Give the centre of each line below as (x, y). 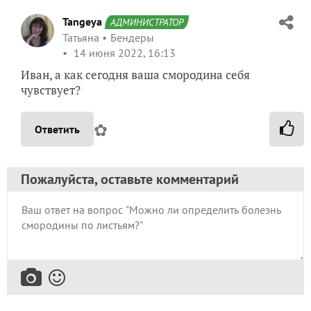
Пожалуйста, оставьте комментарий (130, 179)
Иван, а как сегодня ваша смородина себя (135, 75)
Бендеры (132, 38)
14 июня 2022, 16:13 (123, 53)
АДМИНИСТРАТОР (147, 23)
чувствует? (51, 90)
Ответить (57, 129)
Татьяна (81, 38)
